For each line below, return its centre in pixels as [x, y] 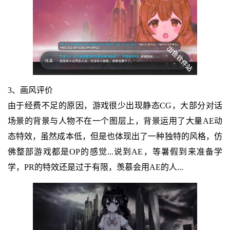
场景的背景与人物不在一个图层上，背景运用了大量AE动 [115, 121]
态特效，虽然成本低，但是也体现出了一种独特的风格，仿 [115, 136]
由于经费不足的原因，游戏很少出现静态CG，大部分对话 [115, 105]
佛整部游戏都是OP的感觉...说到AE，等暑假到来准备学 [115, 151]
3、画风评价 [30, 90]
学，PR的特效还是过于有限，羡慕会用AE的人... [95, 167]
